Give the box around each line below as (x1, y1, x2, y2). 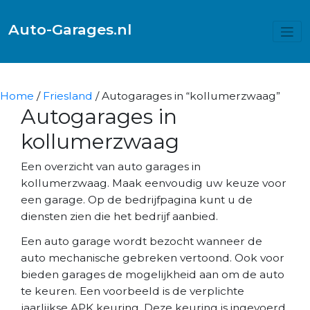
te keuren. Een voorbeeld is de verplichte (21, 284, 244, 298)
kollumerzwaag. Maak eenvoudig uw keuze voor (21, 176, 286, 190)
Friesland (43, 89, 93, 102)
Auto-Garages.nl (8, 20, 131, 38)
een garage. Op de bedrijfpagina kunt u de (21, 192, 253, 206)
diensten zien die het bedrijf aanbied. (21, 209, 218, 223)
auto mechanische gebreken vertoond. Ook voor (21, 250, 284, 264)
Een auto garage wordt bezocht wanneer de (21, 234, 262, 248)
